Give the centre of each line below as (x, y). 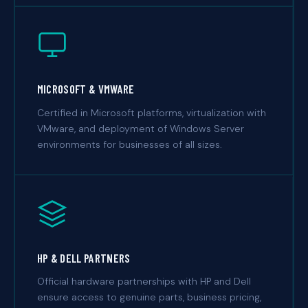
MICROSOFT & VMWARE (86, 89)
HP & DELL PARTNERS (84, 257)
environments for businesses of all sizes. (129, 144)
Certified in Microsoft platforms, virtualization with (151, 112)
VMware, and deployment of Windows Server (140, 128)
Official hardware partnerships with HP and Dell (144, 282)
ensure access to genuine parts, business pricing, (149, 297)
